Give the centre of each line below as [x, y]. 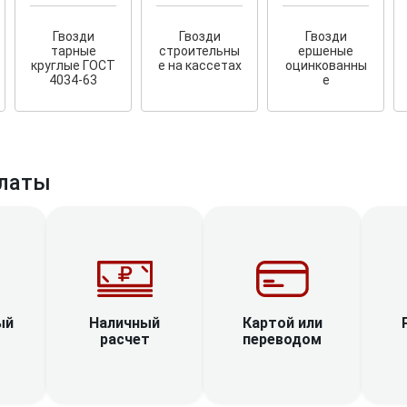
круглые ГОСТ [74, 65]
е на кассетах [199, 65]
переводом [283, 339]
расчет [124, 339]
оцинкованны [326, 65]
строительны [200, 50]
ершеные [326, 50]
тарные [73, 50]
